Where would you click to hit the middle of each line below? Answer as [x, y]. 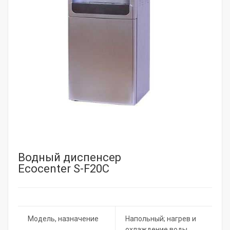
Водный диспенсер [70, 157]
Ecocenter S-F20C [64, 168]
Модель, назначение [63, 218]
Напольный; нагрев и [161, 218]
